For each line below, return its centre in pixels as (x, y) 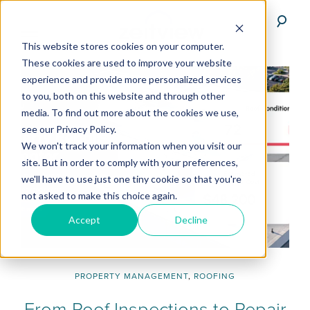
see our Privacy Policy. (69, 129)
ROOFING (215, 276)
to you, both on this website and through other (123, 95)
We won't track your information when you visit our (131, 145)
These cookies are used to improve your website (126, 62)
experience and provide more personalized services (131, 79)
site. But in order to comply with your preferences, (129, 162)
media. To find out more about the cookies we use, (130, 112)
